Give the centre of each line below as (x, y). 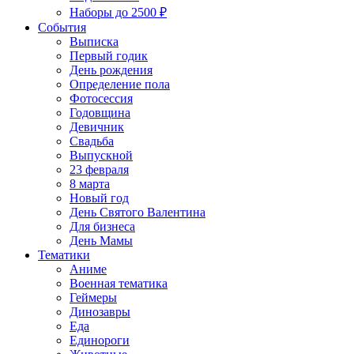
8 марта (90, 184)
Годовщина (100, 113)
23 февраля (99, 170)
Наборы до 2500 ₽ (118, 13)
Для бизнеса (102, 227)
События (62, 28)
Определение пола (120, 85)
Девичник (97, 127)
